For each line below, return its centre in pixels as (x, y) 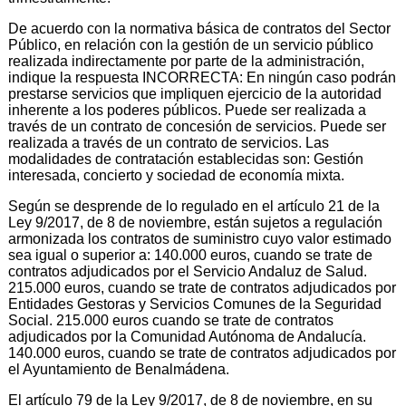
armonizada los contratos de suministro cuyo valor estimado (200, 238)
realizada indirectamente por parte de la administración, (186, 61)
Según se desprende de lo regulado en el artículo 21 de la (194, 206)
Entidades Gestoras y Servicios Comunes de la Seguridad (195, 304)
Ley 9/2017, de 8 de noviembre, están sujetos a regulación (195, 222)
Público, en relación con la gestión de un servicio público (191, 44)
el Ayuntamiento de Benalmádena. (119, 369)
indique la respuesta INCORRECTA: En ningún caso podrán (202, 77)
